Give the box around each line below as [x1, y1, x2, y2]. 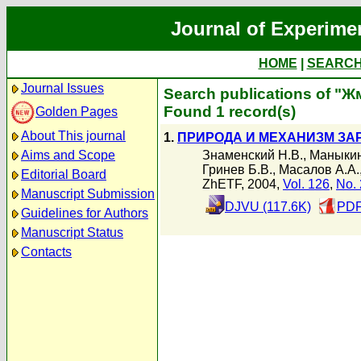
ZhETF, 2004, [202, 176, 283, 191]
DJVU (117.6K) [225, 199, 311, 214]
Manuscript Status [21, 226, 123, 239]
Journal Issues [21, 81, 104, 95]
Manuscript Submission [21, 187, 155, 201]
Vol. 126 [283, 176, 330, 191]
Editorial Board [21, 168, 106, 181]
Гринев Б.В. [202, 162, 272, 176]
